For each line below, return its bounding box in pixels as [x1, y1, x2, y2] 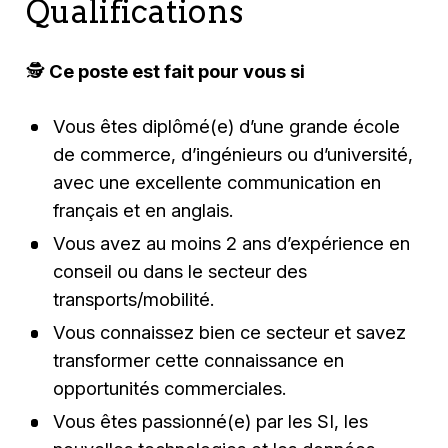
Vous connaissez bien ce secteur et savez [52, 321, 406, 344]
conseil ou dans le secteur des [52, 259, 307, 282]
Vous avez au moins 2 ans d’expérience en [52, 231, 410, 254]
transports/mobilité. [52, 287, 214, 310]
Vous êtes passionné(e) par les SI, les [52, 410, 368, 433]
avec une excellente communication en [52, 170, 381, 193]
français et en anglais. [52, 198, 233, 221]
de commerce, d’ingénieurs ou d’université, [52, 142, 413, 165]
